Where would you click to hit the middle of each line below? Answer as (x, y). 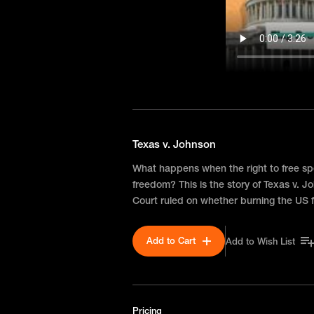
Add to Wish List (261, 241)
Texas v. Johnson (175, 144)
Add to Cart (171, 241)
